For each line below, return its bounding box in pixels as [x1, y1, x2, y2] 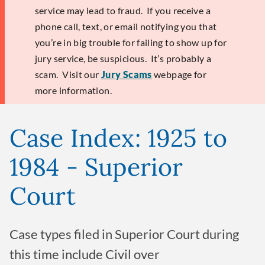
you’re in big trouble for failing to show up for [34, 37, 227, 48]
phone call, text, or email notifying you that [34, 21, 217, 32]
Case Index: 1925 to [9, 122, 227, 153]
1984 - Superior [9, 151, 183, 182]
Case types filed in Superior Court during [9, 227, 239, 242]
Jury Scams [101, 69, 152, 80]
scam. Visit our [34, 69, 101, 80]
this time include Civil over [9, 247, 160, 262]
